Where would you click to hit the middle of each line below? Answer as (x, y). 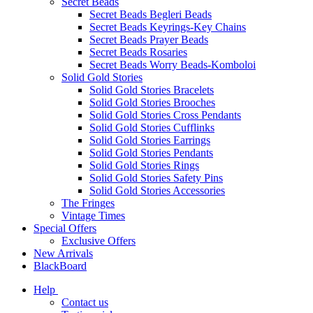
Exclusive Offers (99, 240)
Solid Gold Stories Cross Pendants (165, 115)
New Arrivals (63, 253)
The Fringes (88, 203)
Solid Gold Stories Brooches (152, 102)
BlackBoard (60, 265)
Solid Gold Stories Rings (144, 165)
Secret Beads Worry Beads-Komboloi (173, 64)
